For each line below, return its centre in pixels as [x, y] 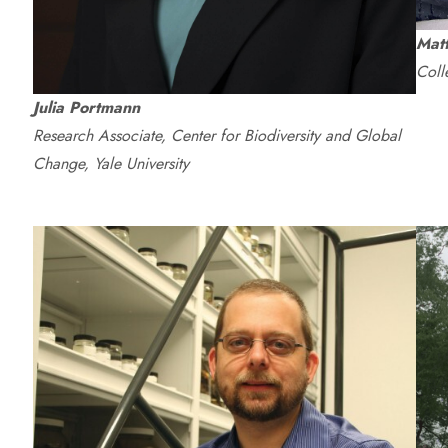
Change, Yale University [110, 163]
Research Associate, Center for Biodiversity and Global [216, 135]
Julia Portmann [86, 107]
